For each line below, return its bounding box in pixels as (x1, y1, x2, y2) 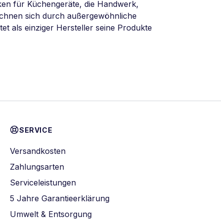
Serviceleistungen (10, 178, 76, 187)
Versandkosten (10, 146, 66, 156)
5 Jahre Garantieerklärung (10, 193, 110, 203)
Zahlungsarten (10, 162, 64, 172)
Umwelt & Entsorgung (10, 209, 92, 219)
